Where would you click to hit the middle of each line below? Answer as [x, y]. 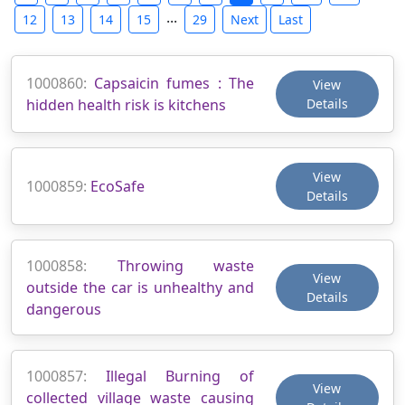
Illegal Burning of [180, 376]
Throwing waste [185, 265]
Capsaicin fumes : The [174, 83]
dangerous [64, 309]
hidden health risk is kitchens [126, 104]
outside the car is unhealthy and [140, 287]
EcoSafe [118, 186]
